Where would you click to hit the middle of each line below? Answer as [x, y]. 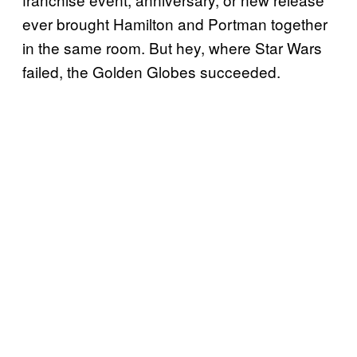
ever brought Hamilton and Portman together [175, 23]
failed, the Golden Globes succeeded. [153, 71]
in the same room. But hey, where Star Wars [172, 47]
